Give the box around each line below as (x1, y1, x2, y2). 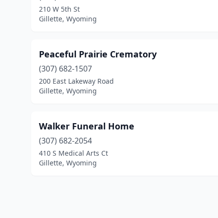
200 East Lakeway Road (39, 76, 114, 86)
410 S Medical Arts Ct (39, 148, 108, 158)
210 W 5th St (39, 4, 80, 14)
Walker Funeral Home (39, 120, 134, 132)
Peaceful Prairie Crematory (39, 48, 157, 60)
